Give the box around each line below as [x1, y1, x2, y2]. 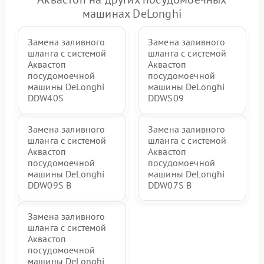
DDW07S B [148, 179, 192, 191]
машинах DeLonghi [82, 6, 182, 21]
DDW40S [28, 92, 64, 104]
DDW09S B [28, 179, 72, 191]
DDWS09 [148, 92, 184, 104]
